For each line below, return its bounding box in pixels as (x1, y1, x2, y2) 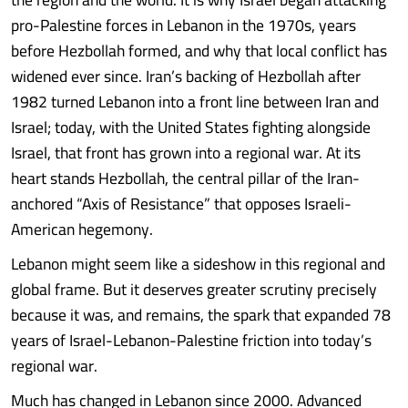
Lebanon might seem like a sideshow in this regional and (11, 249, 385, 279)
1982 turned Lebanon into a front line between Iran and (11, 87, 379, 117)
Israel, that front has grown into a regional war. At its (11, 138, 361, 168)
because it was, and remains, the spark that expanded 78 (11, 300, 391, 330)
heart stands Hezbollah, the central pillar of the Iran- (11, 163, 360, 193)
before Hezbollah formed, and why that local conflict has (11, 36, 387, 66)
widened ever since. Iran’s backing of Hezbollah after (11, 61, 361, 91)
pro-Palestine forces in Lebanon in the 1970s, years (11, 10, 356, 40)
